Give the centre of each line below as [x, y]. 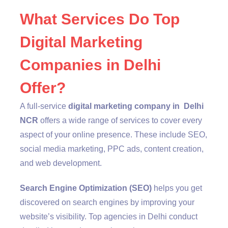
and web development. [61, 163]
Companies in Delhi [90, 65]
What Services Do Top [100, 19]
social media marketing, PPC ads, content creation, [112, 149]
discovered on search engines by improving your [107, 202]
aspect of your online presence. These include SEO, [113, 134]
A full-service [44, 106]
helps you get [177, 188]
